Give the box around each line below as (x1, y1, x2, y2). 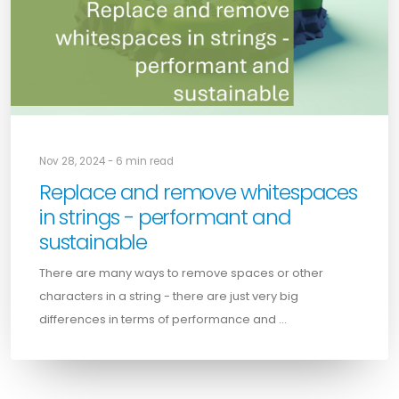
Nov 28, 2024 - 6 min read (39, 154, 174, 169)
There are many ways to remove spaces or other (39, 265, 323, 282)
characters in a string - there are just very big (39, 288, 298, 305)
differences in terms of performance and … (39, 311, 287, 329)
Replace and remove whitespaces (39, 177, 357, 208)
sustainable (39, 227, 148, 257)
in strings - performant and (39, 202, 291, 232)
